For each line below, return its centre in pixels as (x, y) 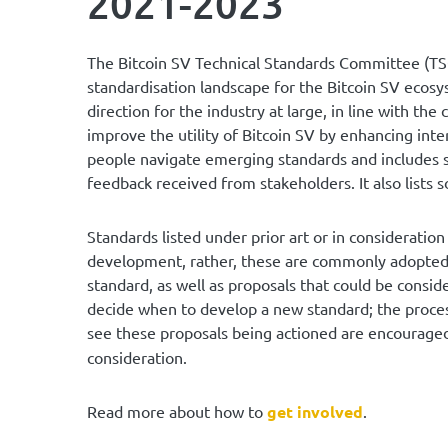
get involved (315, 411)
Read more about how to (177, 411)
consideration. (137, 357)
